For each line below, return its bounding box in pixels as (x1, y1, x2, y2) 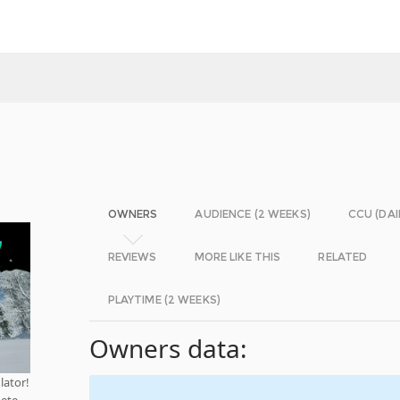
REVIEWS (107, 250, 157, 263)
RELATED (318, 250, 368, 263)
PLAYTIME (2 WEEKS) (107, 293, 221, 306)
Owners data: (88, 331, 248, 365)
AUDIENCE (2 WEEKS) (195, 207, 311, 221)
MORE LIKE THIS (194, 250, 281, 263)
